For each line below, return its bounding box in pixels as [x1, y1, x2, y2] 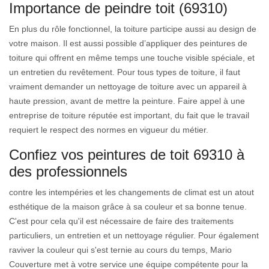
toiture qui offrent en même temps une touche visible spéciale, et [9, 53, 255, 63]
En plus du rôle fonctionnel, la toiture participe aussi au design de [9, 24, 256, 34]
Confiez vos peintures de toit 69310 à [9, 147, 244, 163]
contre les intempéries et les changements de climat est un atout [9, 187, 254, 198]
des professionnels [9, 163, 127, 180]
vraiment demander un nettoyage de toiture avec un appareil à [9, 82, 247, 92]
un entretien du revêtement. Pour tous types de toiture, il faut [9, 67, 240, 77]
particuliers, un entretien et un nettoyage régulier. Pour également [9, 231, 259, 241]
